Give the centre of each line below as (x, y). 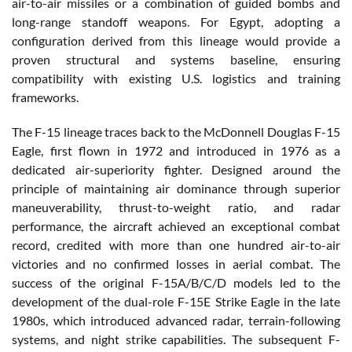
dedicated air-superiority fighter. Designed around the (176, 169)
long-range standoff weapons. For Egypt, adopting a (176, 21)
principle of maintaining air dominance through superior (176, 188)
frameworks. (45, 97)
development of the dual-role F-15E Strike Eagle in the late (176, 301)
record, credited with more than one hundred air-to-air (176, 244)
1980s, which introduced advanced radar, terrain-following (176, 320)
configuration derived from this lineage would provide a (176, 40)
